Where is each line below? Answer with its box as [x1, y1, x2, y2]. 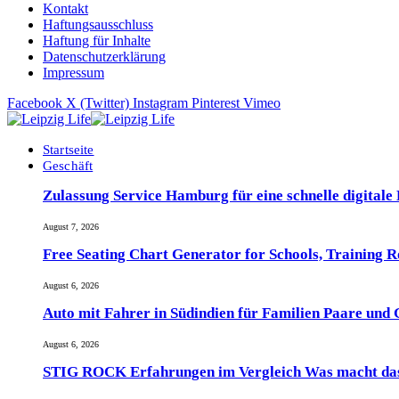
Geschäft [43, 158, 94, 174]
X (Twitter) [66, 95, 129, 111]
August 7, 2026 [43, 221, 99, 232]
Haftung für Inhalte [43, 33, 151, 49]
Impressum [43, 65, 104, 81]
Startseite [43, 142, 94, 158]
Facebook [7, 95, 62, 111]
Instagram [133, 95, 188, 111]
